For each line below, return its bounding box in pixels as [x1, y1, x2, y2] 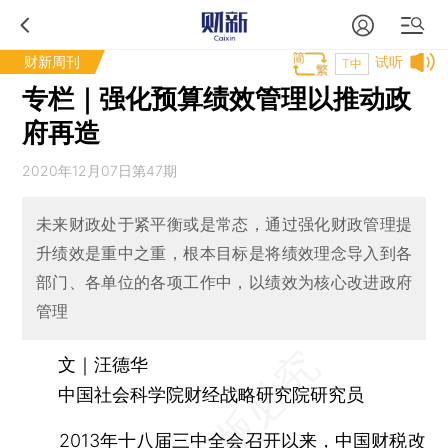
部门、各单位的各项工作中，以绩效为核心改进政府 [35, 272, 413, 293]
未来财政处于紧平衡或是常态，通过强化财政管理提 [35, 214, 413, 235]
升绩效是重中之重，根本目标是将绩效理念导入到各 [35, 243, 413, 264]
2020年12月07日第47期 [22, 162, 178, 179]
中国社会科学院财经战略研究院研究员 [22, 383, 365, 405]
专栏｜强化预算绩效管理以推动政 [22, 83, 412, 114]
